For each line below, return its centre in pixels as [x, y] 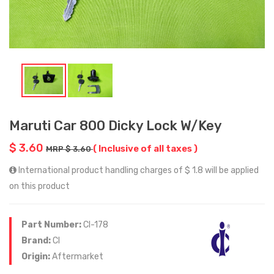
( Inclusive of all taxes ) [145, 148]
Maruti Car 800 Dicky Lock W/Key [116, 125]
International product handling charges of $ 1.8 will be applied [138, 170]
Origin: [37, 256]
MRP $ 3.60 [69, 149]
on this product [39, 186]
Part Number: [52, 224]
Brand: [37, 240]
